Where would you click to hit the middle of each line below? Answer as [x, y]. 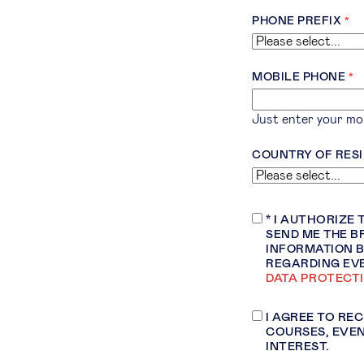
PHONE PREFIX [297, 22]
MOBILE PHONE [299, 78]
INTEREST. [298, 347]
